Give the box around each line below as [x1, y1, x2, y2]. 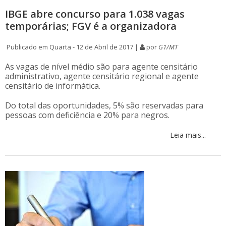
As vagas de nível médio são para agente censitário [5, 61, 198, 72]
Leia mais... [168, 130, 206, 140]
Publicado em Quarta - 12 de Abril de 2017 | [5, 42, 140, 51]
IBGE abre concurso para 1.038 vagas [5, 7, 185, 21]
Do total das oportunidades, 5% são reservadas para [5, 100, 203, 111]
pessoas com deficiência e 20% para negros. [5, 109, 169, 121]
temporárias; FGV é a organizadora [5, 19, 177, 33]
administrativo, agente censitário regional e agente [5, 71, 199, 82]
